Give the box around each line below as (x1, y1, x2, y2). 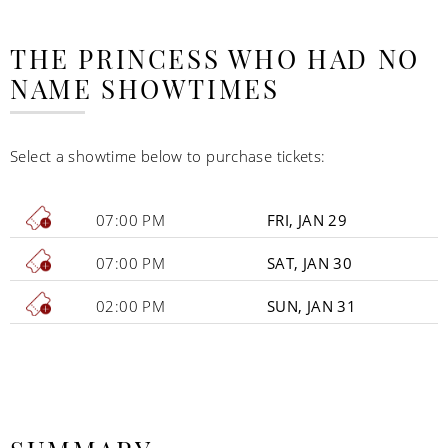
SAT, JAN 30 (267, 253, 353, 273)
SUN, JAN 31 (267, 296, 357, 316)
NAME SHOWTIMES (10, 71, 280, 106)
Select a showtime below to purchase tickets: (10, 146, 326, 166)
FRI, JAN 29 (267, 210, 348, 230)
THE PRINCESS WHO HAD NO (10, 41, 420, 76)
